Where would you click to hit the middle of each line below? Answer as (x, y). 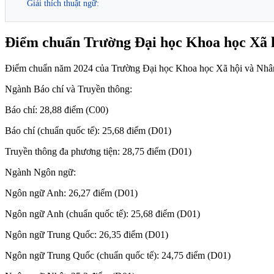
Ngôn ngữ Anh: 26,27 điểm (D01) (71, 193)
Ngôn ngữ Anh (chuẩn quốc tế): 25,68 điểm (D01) (102, 213)
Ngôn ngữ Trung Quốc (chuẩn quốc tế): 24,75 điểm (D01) (118, 255)
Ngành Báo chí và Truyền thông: (68, 89)
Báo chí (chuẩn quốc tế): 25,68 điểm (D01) (88, 130)
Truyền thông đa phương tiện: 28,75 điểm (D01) (98, 151)
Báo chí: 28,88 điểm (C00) (57, 109)
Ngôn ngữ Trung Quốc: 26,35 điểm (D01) (87, 234)
